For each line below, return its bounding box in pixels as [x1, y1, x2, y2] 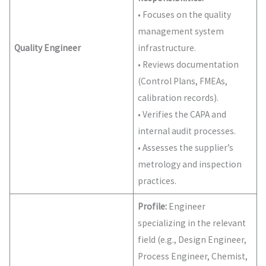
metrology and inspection [138, 159, 242, 170]
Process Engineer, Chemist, [138, 251, 248, 262]
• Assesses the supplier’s [138, 142, 234, 154]
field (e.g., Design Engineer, [138, 234, 247, 246]
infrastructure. [138, 42, 197, 54]
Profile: [138, 201, 167, 213]
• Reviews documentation [138, 59, 239, 71]
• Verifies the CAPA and [138, 109, 227, 121]
